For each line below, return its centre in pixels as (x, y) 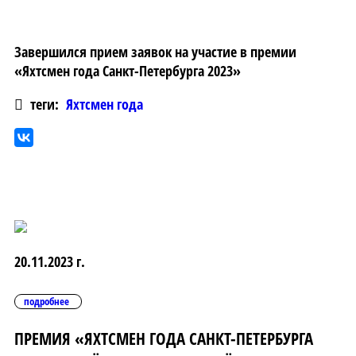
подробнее (46, 302)
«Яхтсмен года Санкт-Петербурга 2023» (128, 71)
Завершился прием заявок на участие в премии (155, 52)
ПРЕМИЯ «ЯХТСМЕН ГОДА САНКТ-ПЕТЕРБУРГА (164, 338)
